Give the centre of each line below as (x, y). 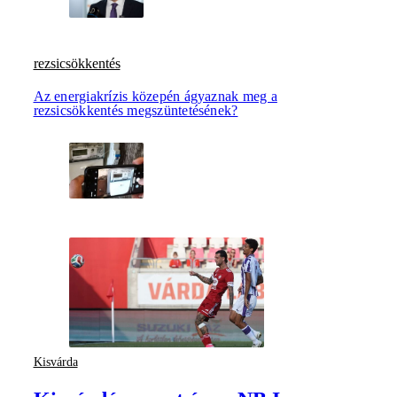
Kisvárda (55, 362)
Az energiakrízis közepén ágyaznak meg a (155, 96)
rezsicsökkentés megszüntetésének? (136, 110)
